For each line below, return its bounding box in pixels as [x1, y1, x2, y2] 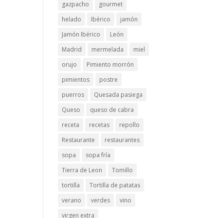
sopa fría [86, 151, 111, 159]
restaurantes [105, 136, 140, 144]
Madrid [62, 45, 82, 54]
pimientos [62, 75, 90, 84]
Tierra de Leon [62, 166, 103, 174]
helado [62, 15, 82, 23]
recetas [89, 121, 110, 129]
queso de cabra [90, 106, 134, 114]
